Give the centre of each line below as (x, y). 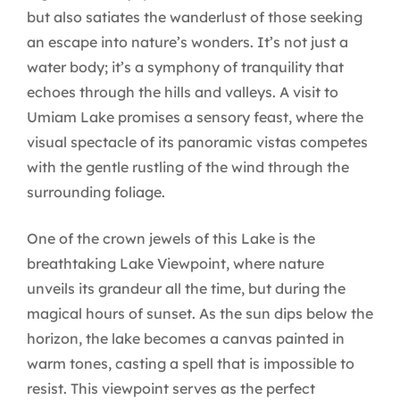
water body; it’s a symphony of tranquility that (185, 67)
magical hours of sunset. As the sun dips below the (200, 313)
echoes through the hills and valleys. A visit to (183, 92)
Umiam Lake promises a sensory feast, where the (195, 117)
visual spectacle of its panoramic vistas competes (197, 142)
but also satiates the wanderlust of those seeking (195, 17)
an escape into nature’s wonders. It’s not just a (187, 42)
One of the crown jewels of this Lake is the (171, 238)
